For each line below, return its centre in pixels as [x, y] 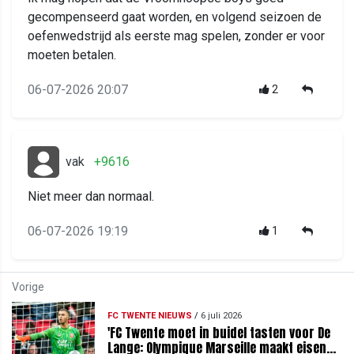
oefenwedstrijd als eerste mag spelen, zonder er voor [176, 36]
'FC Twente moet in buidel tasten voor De [218, 332]
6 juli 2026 [221, 315]
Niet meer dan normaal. [91, 197]
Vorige [28, 287]
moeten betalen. [72, 55]
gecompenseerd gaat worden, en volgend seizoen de [175, 17]
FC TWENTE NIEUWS [149, 315]
